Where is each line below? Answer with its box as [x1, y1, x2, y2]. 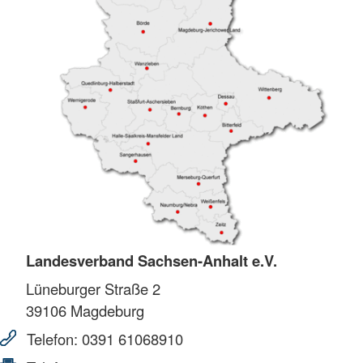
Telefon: [23, 328, 82, 350]
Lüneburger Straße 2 [26, 278, 160, 300]
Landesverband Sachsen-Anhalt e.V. [26, 250, 277, 272]
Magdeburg [66, 300, 144, 322]
